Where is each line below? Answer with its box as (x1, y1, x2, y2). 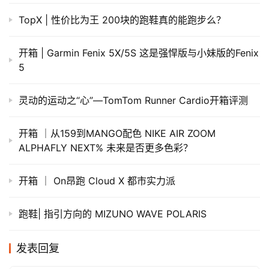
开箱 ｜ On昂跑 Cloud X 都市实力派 (19, 174, 175, 187)
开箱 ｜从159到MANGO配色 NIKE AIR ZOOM (19, 127, 216, 139)
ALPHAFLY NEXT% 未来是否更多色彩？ (19, 141, 193, 154)
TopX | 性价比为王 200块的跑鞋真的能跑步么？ (19, 13, 226, 26)
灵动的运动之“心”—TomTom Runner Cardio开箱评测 (19, 94, 248, 106)
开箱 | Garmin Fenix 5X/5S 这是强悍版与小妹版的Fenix (19, 46, 259, 59)
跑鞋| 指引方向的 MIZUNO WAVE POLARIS (19, 207, 207, 220)
